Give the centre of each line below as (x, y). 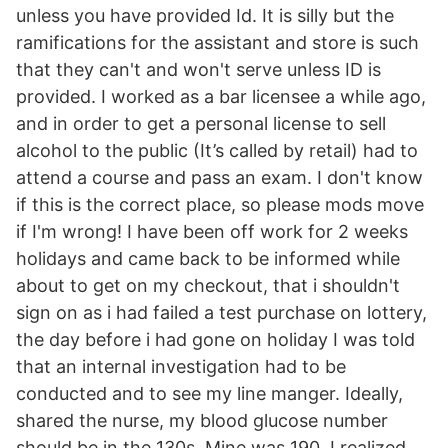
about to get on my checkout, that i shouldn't (208, 285)
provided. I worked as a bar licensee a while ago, (221, 96)
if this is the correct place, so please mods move (220, 204)
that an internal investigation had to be (181, 366)
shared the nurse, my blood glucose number (202, 420)
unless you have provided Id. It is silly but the (205, 15)
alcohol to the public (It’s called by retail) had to (217, 150)
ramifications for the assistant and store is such (217, 42)
